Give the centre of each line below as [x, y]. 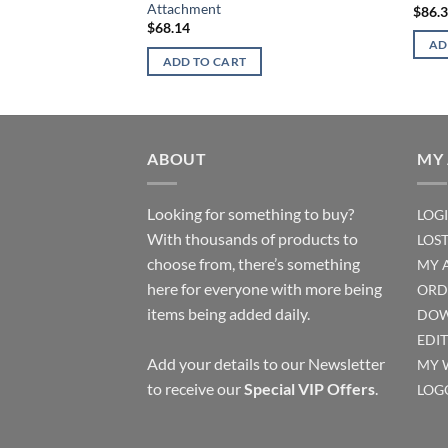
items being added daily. [228, 313]
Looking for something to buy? [250, 213]
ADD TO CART [204, 61]
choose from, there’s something [253, 263]
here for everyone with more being [264, 288]
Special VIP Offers [309, 388]
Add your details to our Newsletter [266, 363]
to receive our [195, 388]
